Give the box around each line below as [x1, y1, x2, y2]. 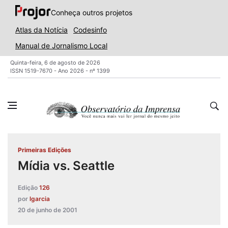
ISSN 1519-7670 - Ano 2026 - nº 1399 [10, 67, 110, 74]
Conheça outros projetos [50, 8, 132, 17]
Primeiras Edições [18, 146, 71, 154]
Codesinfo [73, 25, 107, 34]
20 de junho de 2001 [18, 206, 77, 214]
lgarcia [30, 195, 50, 203]
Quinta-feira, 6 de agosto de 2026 [10, 59, 100, 66]
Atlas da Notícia [15, 25, 68, 34]
